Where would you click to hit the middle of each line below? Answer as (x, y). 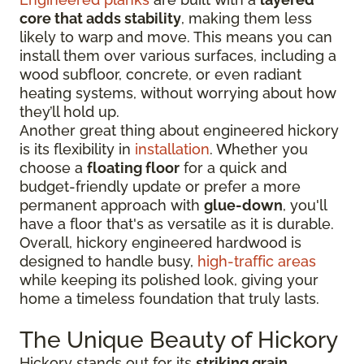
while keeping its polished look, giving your (169, 279)
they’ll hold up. (69, 111)
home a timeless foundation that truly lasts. (169, 298)
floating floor (133, 167)
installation (172, 149)
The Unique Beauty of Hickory (179, 340)
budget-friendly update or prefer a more (160, 186)
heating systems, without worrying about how (178, 93)
